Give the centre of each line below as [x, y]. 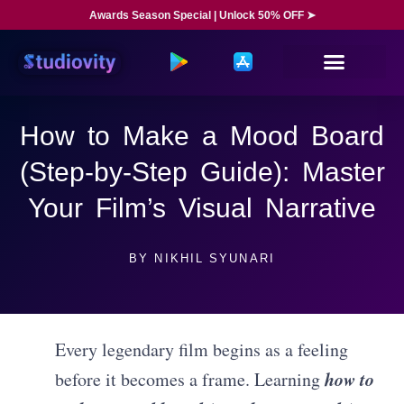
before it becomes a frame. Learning [190, 379]
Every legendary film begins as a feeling [202, 349]
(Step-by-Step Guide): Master [202, 172]
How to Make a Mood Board [202, 136]
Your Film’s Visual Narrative [202, 208]
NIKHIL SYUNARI [212, 258]
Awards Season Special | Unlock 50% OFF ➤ [202, 15]
